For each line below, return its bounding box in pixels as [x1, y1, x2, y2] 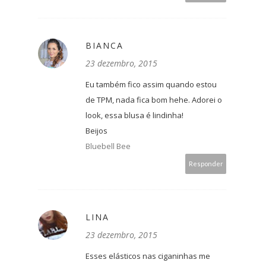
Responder [188, 160, 223, 168]
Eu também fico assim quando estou [85, 79, 217, 90]
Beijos [85, 125, 107, 137]
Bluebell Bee [85, 141, 131, 152]
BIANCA [85, 40, 123, 52]
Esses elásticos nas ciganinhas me [85, 251, 210, 262]
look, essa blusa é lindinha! [85, 110, 183, 121]
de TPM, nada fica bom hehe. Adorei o [85, 94, 222, 106]
